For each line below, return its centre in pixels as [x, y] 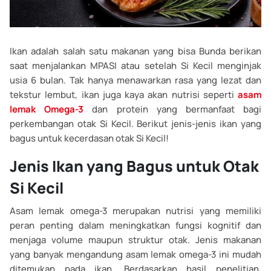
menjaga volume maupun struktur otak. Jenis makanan [135, 240]
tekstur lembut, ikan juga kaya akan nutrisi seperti [124, 95]
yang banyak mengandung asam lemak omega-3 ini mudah [135, 255]
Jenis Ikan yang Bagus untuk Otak [134, 166]
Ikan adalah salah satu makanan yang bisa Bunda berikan [135, 51]
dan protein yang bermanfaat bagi [173, 109]
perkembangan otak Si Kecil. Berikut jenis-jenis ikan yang [135, 124]
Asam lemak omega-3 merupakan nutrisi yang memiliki [135, 211]
